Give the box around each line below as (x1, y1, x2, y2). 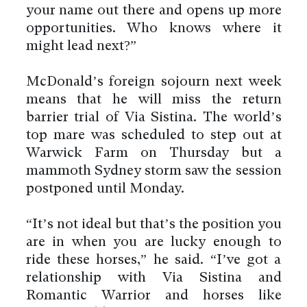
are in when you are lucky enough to (25, 236, 282, 250)
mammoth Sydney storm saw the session (25, 164, 282, 179)
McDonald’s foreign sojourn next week (25, 75, 282, 90)
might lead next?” (25, 40, 136, 54)
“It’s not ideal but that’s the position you (25, 218, 282, 232)
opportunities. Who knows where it (25, 22, 282, 36)
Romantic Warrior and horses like (25, 289, 282, 304)
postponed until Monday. (25, 182, 184, 197)
